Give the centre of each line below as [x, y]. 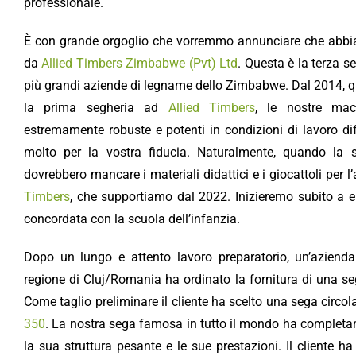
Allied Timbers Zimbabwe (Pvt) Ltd [140, 63]
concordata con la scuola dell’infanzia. [132, 219]
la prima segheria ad [96, 107]
